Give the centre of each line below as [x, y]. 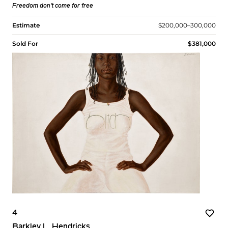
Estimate [26, 25]
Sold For [25, 44]
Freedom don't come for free [53, 6]
